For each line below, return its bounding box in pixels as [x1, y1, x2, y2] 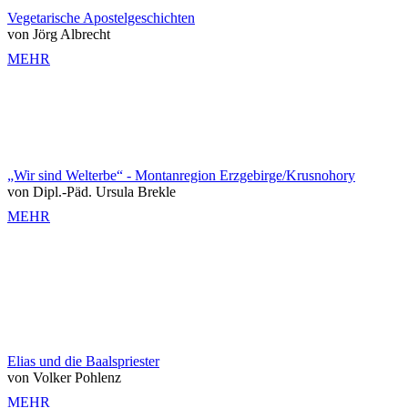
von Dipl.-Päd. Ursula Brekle [7, 183, 176, 199]
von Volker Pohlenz [7, 369, 121, 385]
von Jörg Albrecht [7, 25, 110, 42]
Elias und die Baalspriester [7, 352, 159, 369]
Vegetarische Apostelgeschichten [7, 9, 195, 25]
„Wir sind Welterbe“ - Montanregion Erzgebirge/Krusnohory [7, 167, 355, 183]
